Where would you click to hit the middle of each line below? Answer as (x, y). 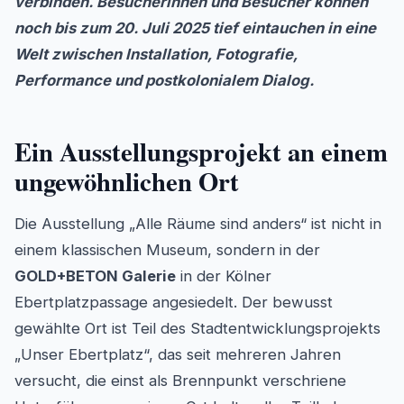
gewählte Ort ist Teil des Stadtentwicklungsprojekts (197, 329)
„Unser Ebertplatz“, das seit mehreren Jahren (178, 355)
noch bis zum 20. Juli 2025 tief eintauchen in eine (195, 28)
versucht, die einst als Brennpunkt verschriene (180, 381)
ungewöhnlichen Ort (127, 182)
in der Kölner (224, 276)
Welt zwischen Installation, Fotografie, (156, 55)
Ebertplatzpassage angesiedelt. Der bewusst (174, 303)
